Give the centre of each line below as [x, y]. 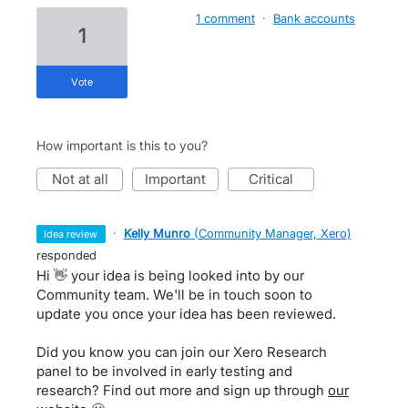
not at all [85, 179]
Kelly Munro [157, 233]
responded [66, 255]
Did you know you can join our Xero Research [182, 352]
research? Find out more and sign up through [182, 390]
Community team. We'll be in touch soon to [174, 295]
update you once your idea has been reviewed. [186, 314]
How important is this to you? [122, 145]
